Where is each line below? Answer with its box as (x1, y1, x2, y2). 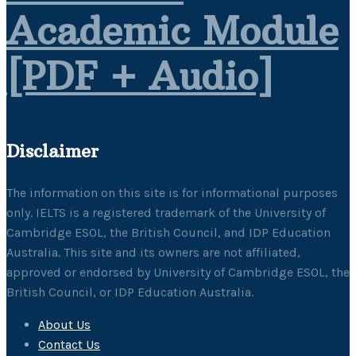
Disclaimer (6, 139, 99, 162)
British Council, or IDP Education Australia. (6, 284, 253, 300)
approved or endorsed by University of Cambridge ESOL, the (6, 264, 350, 280)
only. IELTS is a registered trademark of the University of (6, 204, 326, 220)
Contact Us (38, 336, 100, 352)
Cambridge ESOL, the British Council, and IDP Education (6, 224, 331, 240)
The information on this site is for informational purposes (6, 184, 338, 200)
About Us (38, 316, 91, 332)
